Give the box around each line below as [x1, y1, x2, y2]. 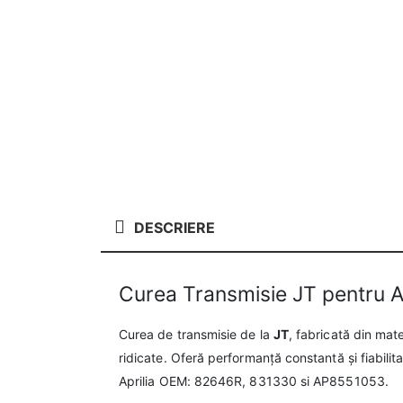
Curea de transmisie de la [119, 327, 273, 343]
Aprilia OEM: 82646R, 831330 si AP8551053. [119, 373, 389, 390]
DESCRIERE [134, 219, 215, 237]
